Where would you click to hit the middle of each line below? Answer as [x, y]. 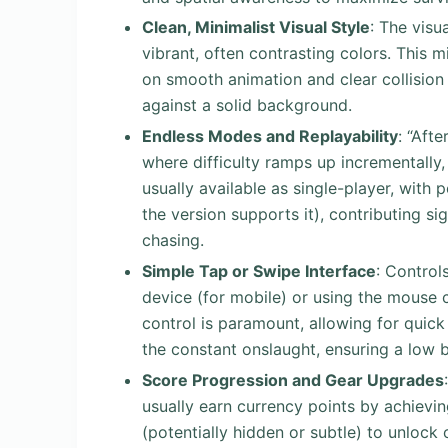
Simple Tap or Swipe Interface [259, 270]
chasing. [173, 240]
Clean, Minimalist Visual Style [256, 27]
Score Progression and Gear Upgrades [293, 379]
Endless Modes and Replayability [270, 136]
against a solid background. [247, 105]
